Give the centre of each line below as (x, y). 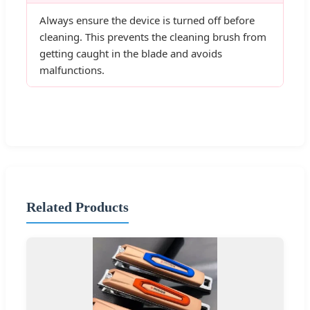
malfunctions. (72, 70)
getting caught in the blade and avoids (131, 54)
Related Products (77, 207)
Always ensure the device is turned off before (147, 20)
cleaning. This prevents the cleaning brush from (153, 37)
